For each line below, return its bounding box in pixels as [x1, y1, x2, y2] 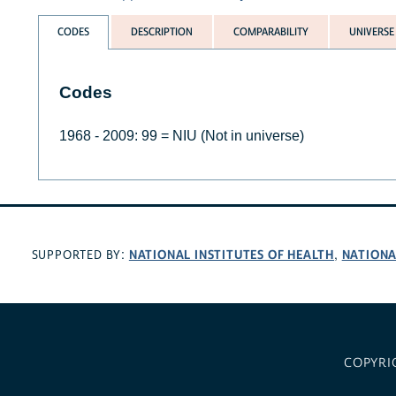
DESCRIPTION [130, 25, 193, 40]
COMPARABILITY [232, 25, 308, 40]
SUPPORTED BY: [31, 247, 129, 263]
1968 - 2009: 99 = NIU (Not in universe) [58, 128, 304, 144]
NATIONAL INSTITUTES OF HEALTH [128, 246, 335, 263]
